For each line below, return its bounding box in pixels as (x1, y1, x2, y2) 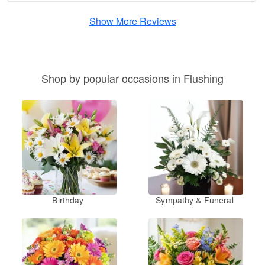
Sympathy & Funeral (156, 194, 234, 206)
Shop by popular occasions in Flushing (41, 70, 224, 86)
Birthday (52, 194, 84, 206)
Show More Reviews (89, 14, 176, 28)
